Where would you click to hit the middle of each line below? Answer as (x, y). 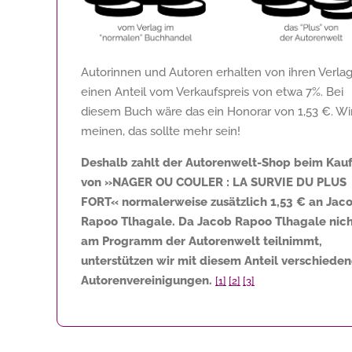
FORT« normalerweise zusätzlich (176, 202)
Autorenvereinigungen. (147, 280)
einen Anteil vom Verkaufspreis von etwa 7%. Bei (212, 92)
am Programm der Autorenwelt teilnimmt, (202, 241)
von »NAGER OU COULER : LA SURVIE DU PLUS (214, 182)
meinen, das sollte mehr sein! (161, 131)
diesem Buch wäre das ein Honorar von (189, 111)
